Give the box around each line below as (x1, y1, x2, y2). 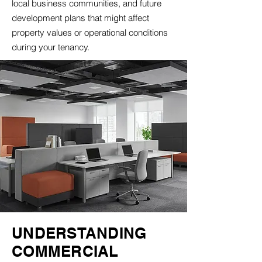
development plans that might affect (12, 12, 149, 23)
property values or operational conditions (12, 27, 168, 38)
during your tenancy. (12, 42, 89, 53)
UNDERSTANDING (12, 224, 147, 242)
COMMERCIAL (12, 242, 119, 260)
